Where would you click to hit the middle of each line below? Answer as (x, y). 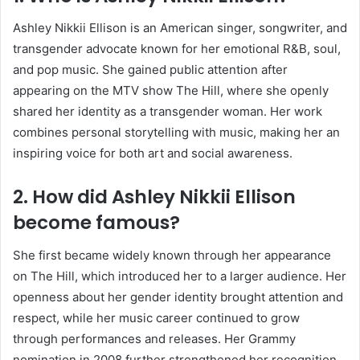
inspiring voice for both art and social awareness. (153, 153)
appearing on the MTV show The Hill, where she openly (171, 91)
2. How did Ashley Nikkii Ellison (154, 197)
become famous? (96, 223)
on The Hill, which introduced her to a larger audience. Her (180, 276)
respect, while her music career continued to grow (156, 317)
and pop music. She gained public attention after (150, 70)
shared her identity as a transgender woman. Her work (168, 112)
